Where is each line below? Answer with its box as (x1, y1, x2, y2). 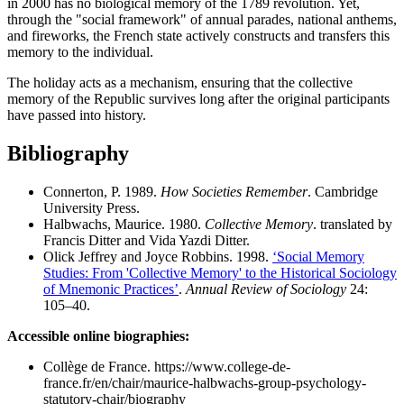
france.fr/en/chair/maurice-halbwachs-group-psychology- (43, 374, 366, 390)
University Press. (43, 199, 140, 216)
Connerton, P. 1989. (43, 183, 161, 199)
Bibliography (7, 141, 129, 165)
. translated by (313, 216, 392, 232)
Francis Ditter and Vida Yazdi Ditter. (43, 232, 250, 248)
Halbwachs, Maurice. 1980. (43, 216, 205, 232)
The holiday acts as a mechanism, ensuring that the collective (7, 74, 353, 90)
